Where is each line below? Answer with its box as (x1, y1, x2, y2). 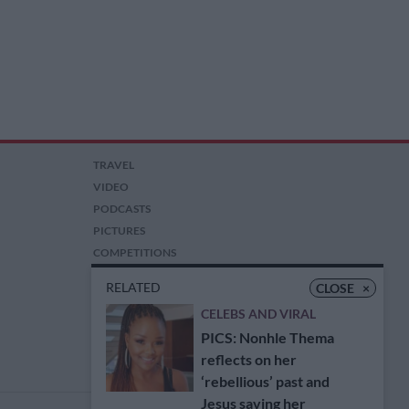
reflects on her (201, 351, 297, 368)
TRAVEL (93, 158, 135, 173)
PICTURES (93, 224, 146, 238)
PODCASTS (93, 202, 152, 216)
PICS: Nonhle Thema (201, 329, 334, 346)
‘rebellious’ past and (201, 372, 330, 390)
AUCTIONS (93, 267, 151, 282)
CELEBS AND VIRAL (201, 306, 316, 321)
